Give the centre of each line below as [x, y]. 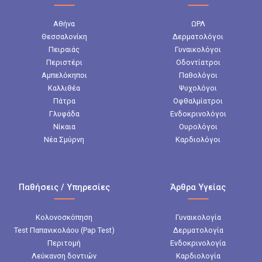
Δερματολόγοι [198, 37]
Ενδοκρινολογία [198, 243]
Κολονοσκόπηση [64, 218]
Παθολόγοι [198, 75]
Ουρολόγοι [198, 127]
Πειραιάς [64, 50]
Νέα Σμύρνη [64, 140]
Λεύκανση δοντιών [64, 256]
